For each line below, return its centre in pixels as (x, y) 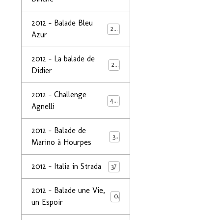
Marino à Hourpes (61, 142)
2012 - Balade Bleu (62, 23)
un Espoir (47, 202)
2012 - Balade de (59, 130)
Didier (42, 70)
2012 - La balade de (63, 59)
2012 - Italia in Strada (66, 166)
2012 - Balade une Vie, (68, 190)
